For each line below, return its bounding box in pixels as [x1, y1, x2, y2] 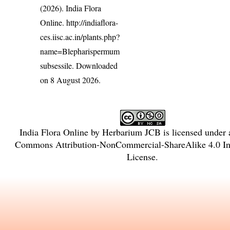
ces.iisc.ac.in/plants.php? [40, 31, 120, 42]
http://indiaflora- [66, 16, 119, 28]
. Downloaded [72, 60, 118, 71]
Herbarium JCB [102, 125, 161, 138]
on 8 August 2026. [40, 74, 101, 85]
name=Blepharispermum [40, 45, 120, 56]
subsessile [40, 60, 72, 71]
